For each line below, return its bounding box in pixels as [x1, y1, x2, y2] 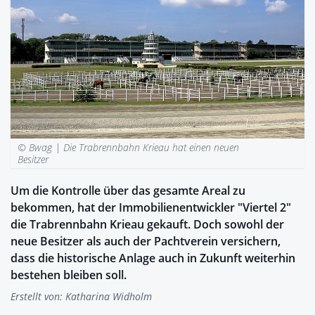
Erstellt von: [11, 289, 65, 303]
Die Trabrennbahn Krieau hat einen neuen [63, 140, 240, 154]
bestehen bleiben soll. [11, 266, 127, 283]
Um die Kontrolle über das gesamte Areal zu [11, 182, 245, 198]
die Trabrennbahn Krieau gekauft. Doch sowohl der [11, 216, 284, 232]
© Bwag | [18, 140, 64, 154]
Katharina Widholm [65, 289, 152, 303]
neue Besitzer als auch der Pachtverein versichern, [11, 233, 281, 249]
